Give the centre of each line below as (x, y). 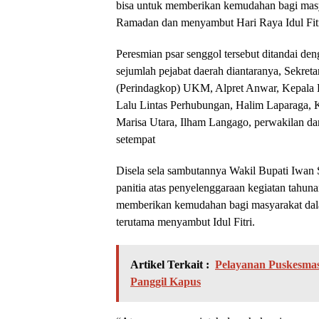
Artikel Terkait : (170, 264)
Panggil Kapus (166, 281)
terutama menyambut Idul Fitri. (185, 221)
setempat (136, 139)
